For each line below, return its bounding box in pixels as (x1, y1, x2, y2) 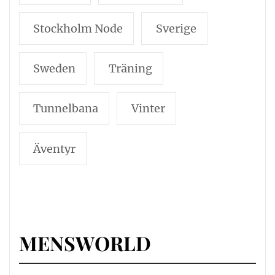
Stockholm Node (33, 21, 123, 36)
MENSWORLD (19, 230, 151, 257)
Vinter (131, 101, 165, 116)
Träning (108, 61, 152, 76)
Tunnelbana (33, 101, 99, 116)
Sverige (155, 21, 196, 36)
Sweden (33, 61, 76, 76)
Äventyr (33, 141, 76, 156)
